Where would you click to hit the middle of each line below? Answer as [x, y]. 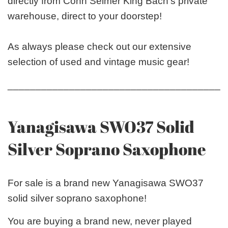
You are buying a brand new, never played [100, 221]
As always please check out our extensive [99, 46]
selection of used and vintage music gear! [98, 62]
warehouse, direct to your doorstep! [85, 16]
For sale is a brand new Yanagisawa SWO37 [106, 183]
